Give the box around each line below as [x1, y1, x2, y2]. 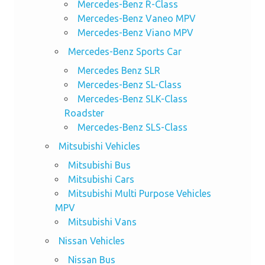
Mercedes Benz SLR [77, 64, 160, 76]
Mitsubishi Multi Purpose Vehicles [67, 188, 211, 199]
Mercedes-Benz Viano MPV [77, 27, 193, 38]
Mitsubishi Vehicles [58, 140, 140, 151]
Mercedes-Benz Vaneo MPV [77, 12, 196, 24]
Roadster [64, 107, 104, 118]
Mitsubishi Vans [67, 216, 137, 227]
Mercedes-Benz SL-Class [77, 79, 182, 90]
